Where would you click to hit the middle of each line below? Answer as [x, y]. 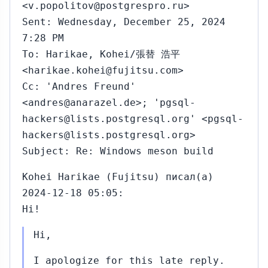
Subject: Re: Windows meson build [118, 151]
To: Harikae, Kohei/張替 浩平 [101, 54]
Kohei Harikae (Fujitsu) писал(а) [118, 177]
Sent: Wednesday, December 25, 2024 [124, 22]
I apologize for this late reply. [129, 261]
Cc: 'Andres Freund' [79, 86]
